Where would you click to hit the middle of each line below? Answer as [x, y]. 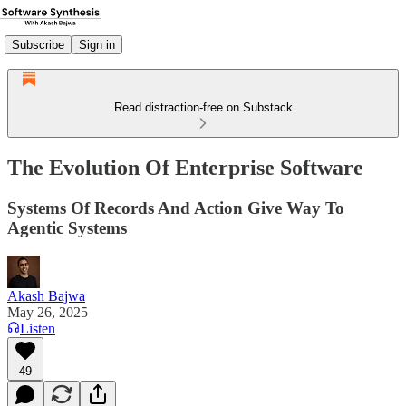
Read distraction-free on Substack [203, 107]
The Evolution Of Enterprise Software [185, 167]
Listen [38, 328]
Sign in [97, 44]
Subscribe [38, 44]
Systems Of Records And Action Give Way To [176, 208]
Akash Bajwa [46, 295]
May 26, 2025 [48, 312]
